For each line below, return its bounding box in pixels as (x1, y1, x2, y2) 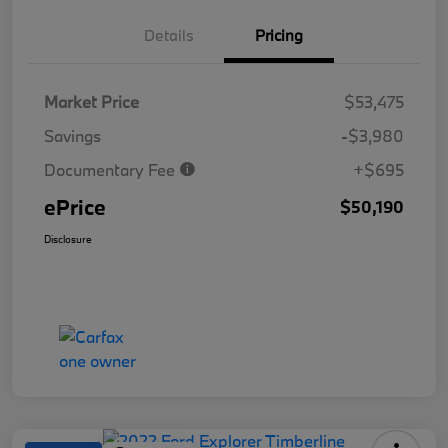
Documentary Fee (44, 159, 179, 181)
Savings (44, 125, 101, 147)
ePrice (44, 193, 106, 222)
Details (144, 25, 194, 46)
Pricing (255, 25, 303, 46)
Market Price (44, 91, 139, 113)
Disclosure (44, 232, 92, 247)
